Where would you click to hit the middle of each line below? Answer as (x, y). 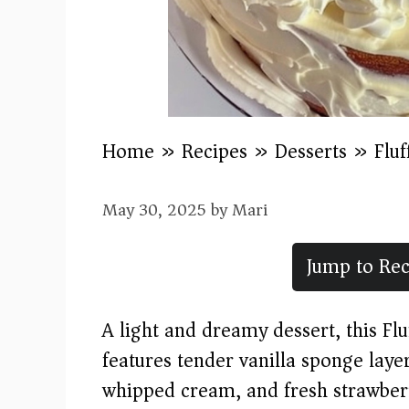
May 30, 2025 (154, 210)
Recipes (215, 151)
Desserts (311, 151)
